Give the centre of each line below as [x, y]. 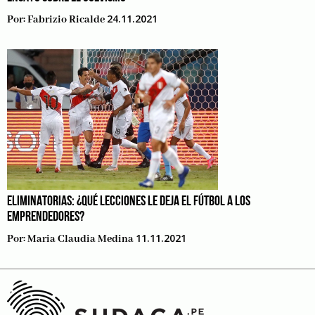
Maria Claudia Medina [81, 239]
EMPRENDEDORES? [46, 217]
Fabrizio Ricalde [66, 20]
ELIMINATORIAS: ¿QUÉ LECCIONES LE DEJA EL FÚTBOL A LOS [129, 202]
